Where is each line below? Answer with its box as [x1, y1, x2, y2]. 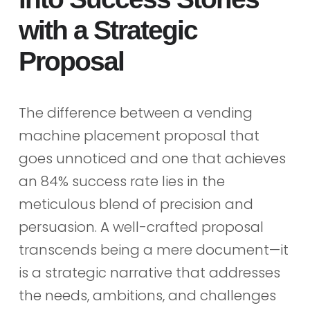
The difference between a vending [18, 103, 253, 123]
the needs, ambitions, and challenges [18, 286, 276, 306]
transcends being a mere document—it [18, 240, 289, 260]
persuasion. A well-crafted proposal [18, 217, 264, 237]
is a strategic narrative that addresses [18, 263, 280, 283]
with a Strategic [18, 15, 197, 46]
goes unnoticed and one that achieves [18, 149, 286, 169]
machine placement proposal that [18, 126, 259, 146]
